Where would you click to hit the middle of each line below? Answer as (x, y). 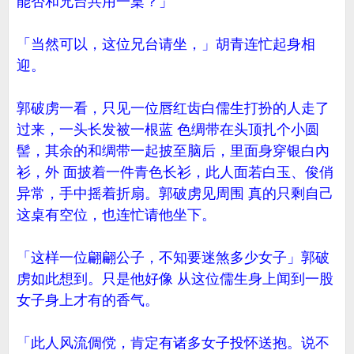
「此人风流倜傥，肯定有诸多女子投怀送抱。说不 (173, 343)
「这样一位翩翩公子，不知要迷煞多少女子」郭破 (173, 258)
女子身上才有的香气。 (88, 300)
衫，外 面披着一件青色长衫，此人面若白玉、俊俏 (175, 172)
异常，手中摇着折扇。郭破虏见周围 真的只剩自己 (175, 194)
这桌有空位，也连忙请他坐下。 (116, 215)
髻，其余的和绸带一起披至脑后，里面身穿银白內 (173, 151)
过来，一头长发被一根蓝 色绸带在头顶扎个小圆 (168, 130)
